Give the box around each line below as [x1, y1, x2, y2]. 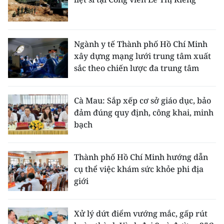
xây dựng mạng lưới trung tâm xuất [74, 50, 211, 61]
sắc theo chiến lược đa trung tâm [74, 62, 199, 73]
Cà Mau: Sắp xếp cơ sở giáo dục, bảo [74, 95, 211, 106]
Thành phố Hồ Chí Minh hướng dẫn [74, 151, 208, 162]
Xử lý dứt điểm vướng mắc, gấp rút [74, 208, 207, 219]
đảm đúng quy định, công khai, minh [74, 107, 213, 118]
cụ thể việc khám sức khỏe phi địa [74, 163, 203, 174]
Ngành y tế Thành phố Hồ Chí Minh [74, 38, 207, 49]
